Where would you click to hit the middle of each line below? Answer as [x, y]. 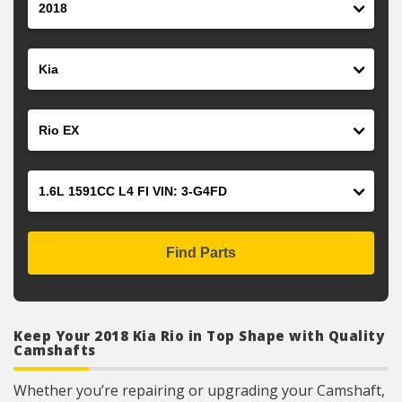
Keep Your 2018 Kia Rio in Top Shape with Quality [199, 336]
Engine [50, 180]
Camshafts [55, 350]
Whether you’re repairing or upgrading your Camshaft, [199, 390]
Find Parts [201, 253]
